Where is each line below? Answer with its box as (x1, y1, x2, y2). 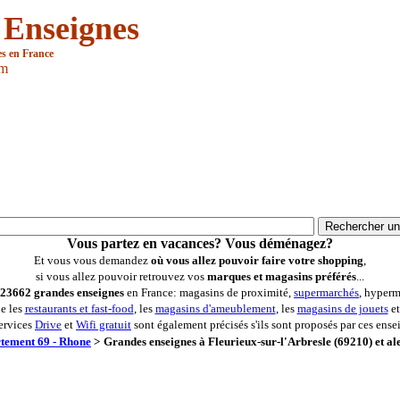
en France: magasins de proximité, (124, 286, 294, 299)
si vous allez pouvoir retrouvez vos (36, 270, 207, 283)
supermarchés (294, 286, 359, 299)
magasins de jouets (296, 302, 388, 315)
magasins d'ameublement (154, 302, 276, 315)
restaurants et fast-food (24, 302, 134, 315)
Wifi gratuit (76, 318, 131, 331)
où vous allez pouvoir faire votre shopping (151, 254, 363, 267)
